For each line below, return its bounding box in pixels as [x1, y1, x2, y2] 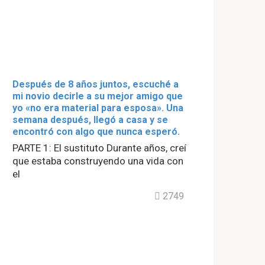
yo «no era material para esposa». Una [12, 102, 183, 114]
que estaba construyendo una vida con [12, 154, 183, 167]
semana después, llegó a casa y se [12, 114, 168, 125]
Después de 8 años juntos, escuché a [12, 78, 179, 90]
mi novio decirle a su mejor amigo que [12, 90, 183, 102]
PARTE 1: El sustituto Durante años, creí [12, 141, 186, 154]
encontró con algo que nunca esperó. [12, 125, 180, 137]
